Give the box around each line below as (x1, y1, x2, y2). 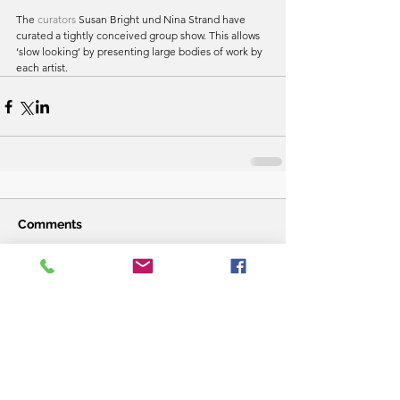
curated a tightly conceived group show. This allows (16, 29, 262, 43)
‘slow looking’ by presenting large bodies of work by (16, 45, 265, 59)
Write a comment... (33, 286, 131, 302)
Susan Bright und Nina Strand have (76, 12, 248, 27)
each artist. (16, 61, 68, 75)
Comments (18, 217, 82, 232)
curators (37, 12, 76, 27)
